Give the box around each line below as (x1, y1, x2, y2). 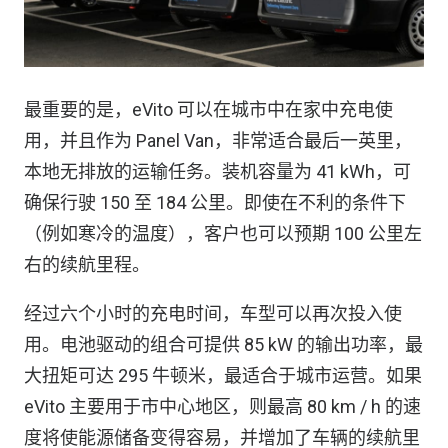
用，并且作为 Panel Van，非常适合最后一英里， (24, 130, 412, 151)
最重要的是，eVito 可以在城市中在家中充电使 (24, 99, 393, 120)
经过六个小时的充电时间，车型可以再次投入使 (24, 303, 402, 324)
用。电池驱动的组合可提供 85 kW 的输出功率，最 (24, 334, 423, 355)
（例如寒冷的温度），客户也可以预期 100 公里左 (24, 223, 422, 244)
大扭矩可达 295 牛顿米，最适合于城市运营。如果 (24, 365, 422, 386)
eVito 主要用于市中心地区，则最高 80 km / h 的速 (24, 396, 421, 417)
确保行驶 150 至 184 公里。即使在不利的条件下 (24, 192, 406, 213)
